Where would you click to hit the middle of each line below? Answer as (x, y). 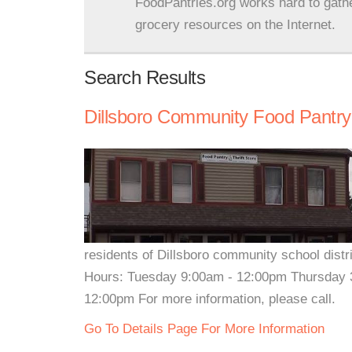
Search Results (145, 77)
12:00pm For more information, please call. (210, 299)
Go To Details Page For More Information (204, 329)
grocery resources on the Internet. (235, 25)
